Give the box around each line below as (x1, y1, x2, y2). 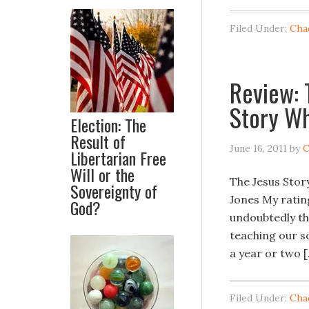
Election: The (70, 112, 146, 137)
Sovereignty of (70, 179, 157, 203)
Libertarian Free (70, 146, 166, 170)
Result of (70, 129, 126, 154)
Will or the (70, 162, 134, 187)
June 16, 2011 (230, 142, 287, 154)
